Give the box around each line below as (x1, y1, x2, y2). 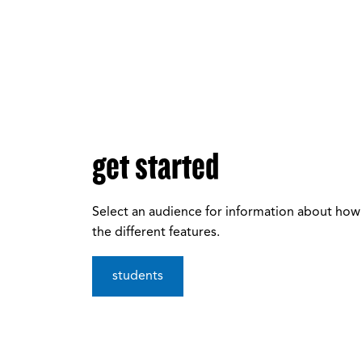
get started (92, 145, 219, 188)
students (112, 270, 163, 284)
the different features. (92, 226, 220, 240)
